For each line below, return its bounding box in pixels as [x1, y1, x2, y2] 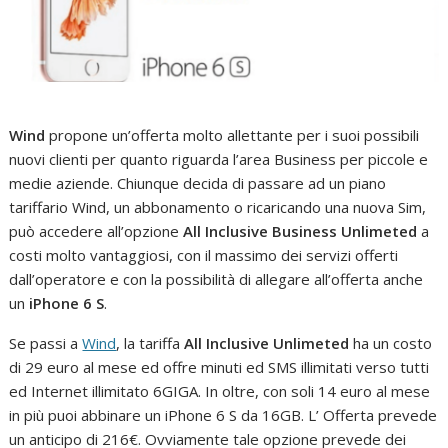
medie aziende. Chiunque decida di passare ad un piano [9, 173, 387, 194]
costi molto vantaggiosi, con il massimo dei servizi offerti [9, 245, 399, 266]
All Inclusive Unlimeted [184, 333, 354, 354]
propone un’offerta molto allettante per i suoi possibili [45, 125, 420, 146]
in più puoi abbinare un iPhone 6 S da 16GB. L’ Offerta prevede [9, 405, 438, 426]
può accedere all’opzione [9, 221, 184, 242]
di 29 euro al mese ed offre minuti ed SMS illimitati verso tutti [9, 357, 430, 378]
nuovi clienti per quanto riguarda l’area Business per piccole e [9, 149, 429, 170]
